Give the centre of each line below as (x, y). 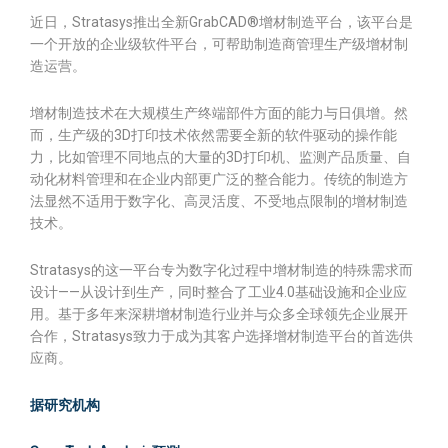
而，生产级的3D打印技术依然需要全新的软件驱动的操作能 (213, 135)
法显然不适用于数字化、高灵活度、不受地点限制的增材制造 (219, 201)
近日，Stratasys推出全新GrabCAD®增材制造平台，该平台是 (221, 22)
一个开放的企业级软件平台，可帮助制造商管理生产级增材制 (219, 44)
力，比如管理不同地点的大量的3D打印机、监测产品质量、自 (220, 157)
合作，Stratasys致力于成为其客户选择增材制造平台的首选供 (221, 336)
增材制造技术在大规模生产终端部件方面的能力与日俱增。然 (219, 113)
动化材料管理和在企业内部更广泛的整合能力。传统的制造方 (219, 179)
